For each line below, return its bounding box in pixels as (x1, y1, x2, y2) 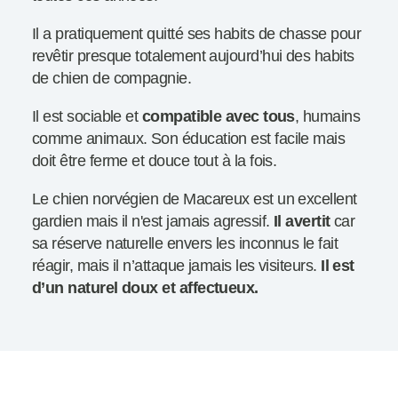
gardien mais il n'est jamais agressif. (32, 212, 274, 231)
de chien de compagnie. (32, 69, 192, 88)
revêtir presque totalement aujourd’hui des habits (32, 47, 354, 66)
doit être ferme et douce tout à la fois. (32, 152, 277, 171)
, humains (294, 107, 361, 126)
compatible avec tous (141, 107, 295, 126)
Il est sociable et (32, 107, 142, 126)
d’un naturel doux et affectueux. (32, 279, 259, 298)
